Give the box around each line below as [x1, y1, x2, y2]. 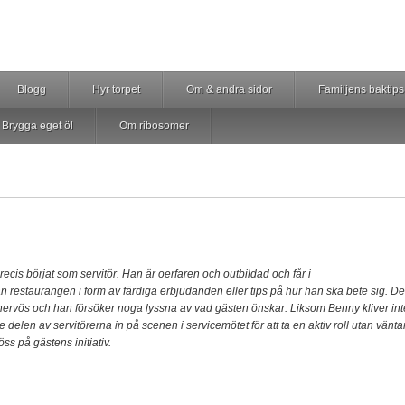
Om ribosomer [119, 119, 189, 132]
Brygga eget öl [2, 119, 73, 132]
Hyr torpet [92, 83, 140, 96]
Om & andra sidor [186, 83, 272, 96]
